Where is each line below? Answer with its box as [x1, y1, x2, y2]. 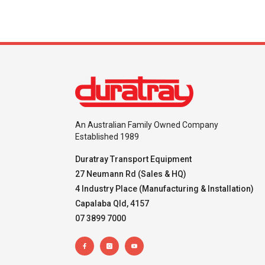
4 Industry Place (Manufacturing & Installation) [75, 184, 254, 194]
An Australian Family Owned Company [75, 120, 218, 130]
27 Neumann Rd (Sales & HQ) [75, 169, 186, 179]
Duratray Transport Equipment [75, 154, 192, 164]
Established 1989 [75, 132, 139, 142]
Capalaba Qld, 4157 [75, 199, 149, 209]
